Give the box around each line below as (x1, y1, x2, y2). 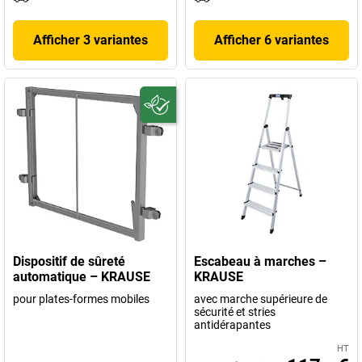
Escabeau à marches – (194, 254, 326, 269)
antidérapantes (194, 318, 271, 331)
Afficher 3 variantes (33, 32, 148, 48)
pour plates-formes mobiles (13, 293, 149, 305)
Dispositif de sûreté (13, 254, 125, 269)
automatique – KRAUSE (13, 269, 150, 284)
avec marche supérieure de (194, 293, 327, 305)
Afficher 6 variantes (214, 32, 329, 48)
